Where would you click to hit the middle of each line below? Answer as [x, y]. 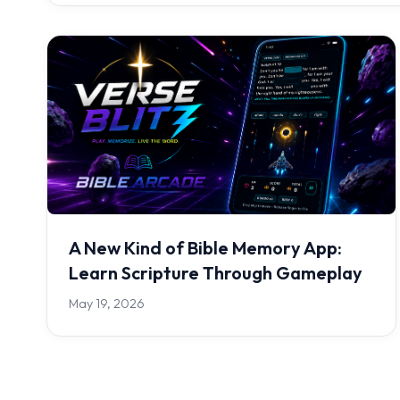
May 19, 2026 [107, 304]
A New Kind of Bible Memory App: [205, 248]
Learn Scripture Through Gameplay [216, 273]
